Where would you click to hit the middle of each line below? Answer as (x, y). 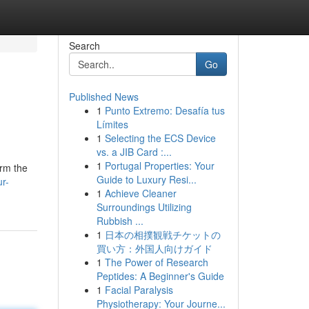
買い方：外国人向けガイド (154, 248)
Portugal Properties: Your (159, 166)
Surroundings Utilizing (144, 207)
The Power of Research (156, 262)
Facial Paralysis (139, 290)
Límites (112, 124)
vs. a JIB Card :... (134, 152)
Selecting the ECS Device (160, 138)
